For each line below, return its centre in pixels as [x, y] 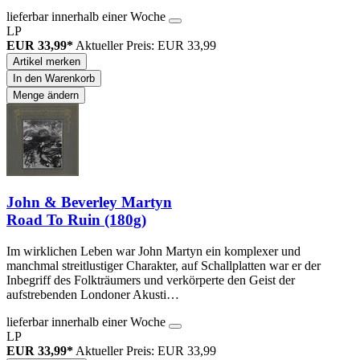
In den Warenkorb [54, 78]
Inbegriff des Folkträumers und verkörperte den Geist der [151, 280]
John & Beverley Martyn [89, 202]
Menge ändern [46, 95]
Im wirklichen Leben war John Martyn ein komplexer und [153, 251]
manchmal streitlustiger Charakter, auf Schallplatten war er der [164, 266]
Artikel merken [47, 61]
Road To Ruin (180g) [76, 220]
